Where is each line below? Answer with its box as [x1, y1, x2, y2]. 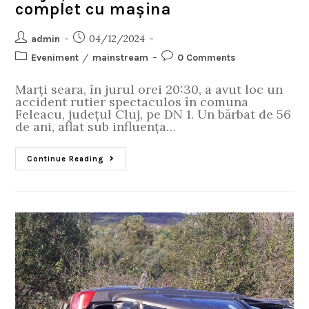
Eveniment [31, 52, 79, 64]
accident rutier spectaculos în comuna [15, 94, 249, 110]
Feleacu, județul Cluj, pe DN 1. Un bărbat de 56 [15, 106, 292, 123]
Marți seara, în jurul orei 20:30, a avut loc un [15, 81, 283, 98]
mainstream [92, 52, 149, 64]
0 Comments [177, 52, 237, 64]
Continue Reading [27, 154, 105, 164]
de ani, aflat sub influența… [15, 119, 177, 135]
